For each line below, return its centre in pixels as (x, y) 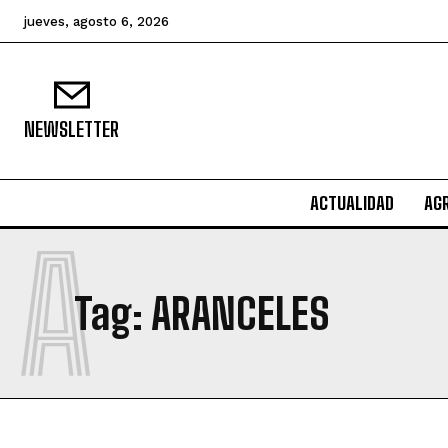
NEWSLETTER (71, 129)
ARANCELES (240, 314)
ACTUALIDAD (352, 203)
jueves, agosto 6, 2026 (96, 21)
